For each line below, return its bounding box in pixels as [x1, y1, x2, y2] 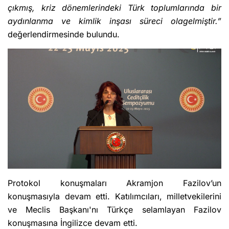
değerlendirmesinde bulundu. [8, 29, 120, 40]
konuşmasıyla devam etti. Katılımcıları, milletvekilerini [8, 191, 221, 201]
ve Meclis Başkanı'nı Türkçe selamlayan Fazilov [8, 204, 221, 215]
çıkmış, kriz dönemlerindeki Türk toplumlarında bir [8, 3, 221, 13]
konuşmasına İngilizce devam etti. [8, 217, 138, 228]
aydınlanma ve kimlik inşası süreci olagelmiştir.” [8, 16, 221, 27]
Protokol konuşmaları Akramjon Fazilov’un [8, 177, 221, 188]
